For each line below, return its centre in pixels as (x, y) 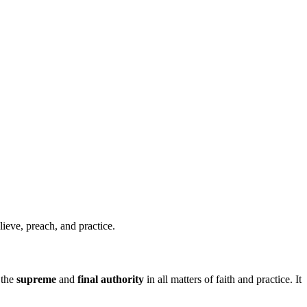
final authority (111, 279)
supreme (36, 279)
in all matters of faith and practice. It (223, 279)
